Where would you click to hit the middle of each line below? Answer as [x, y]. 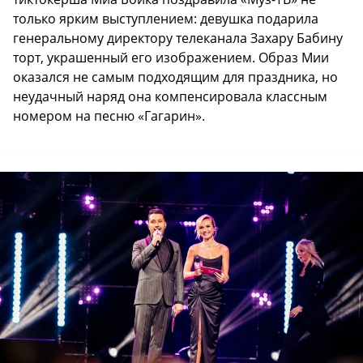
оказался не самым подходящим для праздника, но [175, 77]
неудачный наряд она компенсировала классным [170, 97]
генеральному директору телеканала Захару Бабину [178, 38]
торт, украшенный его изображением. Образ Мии [171, 58]
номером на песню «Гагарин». [109, 116]
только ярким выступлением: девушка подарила [166, 19]
